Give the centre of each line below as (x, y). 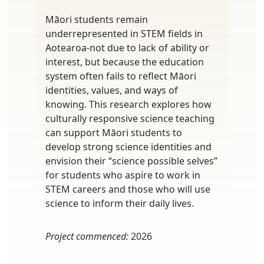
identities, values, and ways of (112, 90)
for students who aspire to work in (123, 175)
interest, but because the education (125, 62)
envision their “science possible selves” (131, 161)
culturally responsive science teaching (130, 118)
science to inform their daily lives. (120, 203)
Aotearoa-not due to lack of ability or (127, 47)
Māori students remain (97, 19)
